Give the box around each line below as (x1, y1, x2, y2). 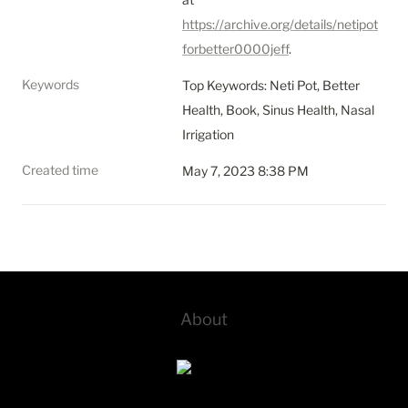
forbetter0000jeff (182, 41, 289, 56)
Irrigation (182, 127, 234, 142)
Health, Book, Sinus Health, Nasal (182, 102, 374, 117)
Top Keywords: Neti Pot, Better (182, 77, 360, 93)
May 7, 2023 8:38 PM (182, 163, 309, 178)
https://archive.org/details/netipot (182, 16, 378, 32)
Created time (22, 162, 98, 178)
